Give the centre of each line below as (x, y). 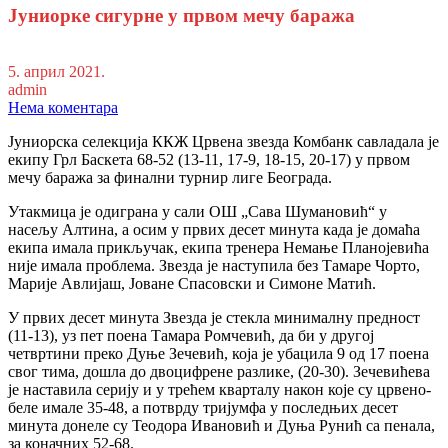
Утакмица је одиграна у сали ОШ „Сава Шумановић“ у (197, 212)
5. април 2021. (56, 72)
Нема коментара (63, 108)
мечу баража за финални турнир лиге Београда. (170, 178)
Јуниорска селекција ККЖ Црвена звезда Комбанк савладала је (223, 142)
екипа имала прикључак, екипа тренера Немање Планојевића (218, 248)
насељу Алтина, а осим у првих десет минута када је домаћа (214, 230)
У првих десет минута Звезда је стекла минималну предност (214, 318)
